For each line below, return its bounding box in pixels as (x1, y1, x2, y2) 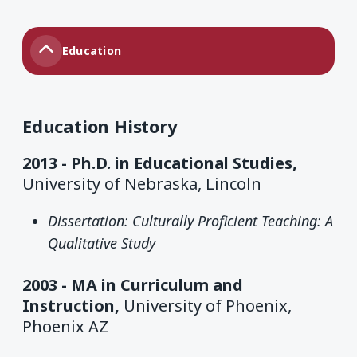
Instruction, (22, 294, 124, 316)
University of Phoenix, (124, 294, 292, 316)
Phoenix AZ (22, 315, 108, 337)
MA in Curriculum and (71, 273, 243, 296)
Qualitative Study (48, 233, 155, 253)
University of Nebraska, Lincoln (22, 172, 261, 194)
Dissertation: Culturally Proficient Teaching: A (48, 211, 333, 231)
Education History (22, 113, 178, 138)
